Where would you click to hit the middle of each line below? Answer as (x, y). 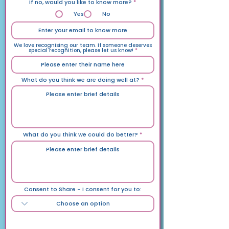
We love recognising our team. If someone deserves (83, 45)
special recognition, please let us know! (81, 50)
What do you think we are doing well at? (81, 79)
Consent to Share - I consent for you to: (83, 189)
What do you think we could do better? (81, 134)
